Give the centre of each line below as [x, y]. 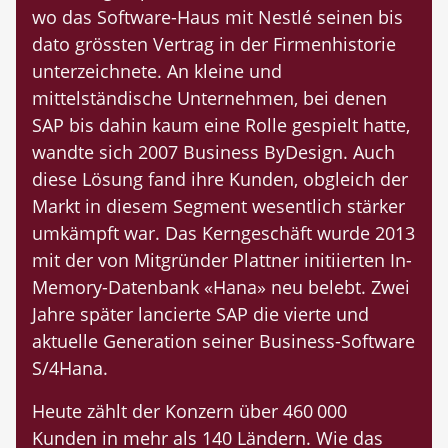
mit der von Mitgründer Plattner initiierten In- [222, 260]
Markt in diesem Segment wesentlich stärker [218, 206]
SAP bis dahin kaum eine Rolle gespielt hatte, [221, 125]
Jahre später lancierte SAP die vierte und [200, 314]
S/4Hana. [70, 368]
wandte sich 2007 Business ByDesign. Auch [213, 152]
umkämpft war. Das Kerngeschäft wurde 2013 [223, 233]
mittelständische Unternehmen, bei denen [209, 98]
